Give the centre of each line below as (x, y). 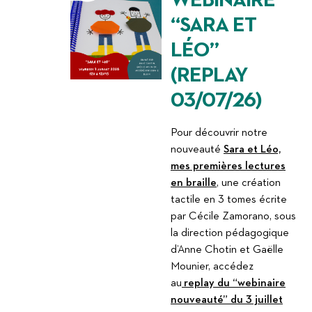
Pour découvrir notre (219, 133)
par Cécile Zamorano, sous (233, 217)
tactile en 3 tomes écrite (228, 200)
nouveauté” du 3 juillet (226, 301)
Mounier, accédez (212, 267)
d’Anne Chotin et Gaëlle (227, 250)
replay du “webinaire (233, 284)
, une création (248, 184)
